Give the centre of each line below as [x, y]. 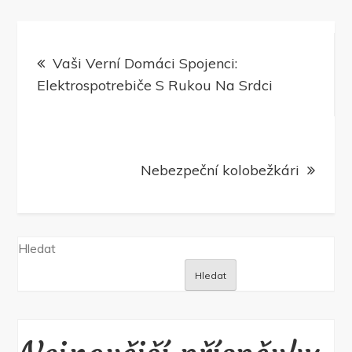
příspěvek [86, 127]
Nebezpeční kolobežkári [220, 170]
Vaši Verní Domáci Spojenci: [145, 64]
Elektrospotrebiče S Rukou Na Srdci [155, 86]
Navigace [83, 42]
